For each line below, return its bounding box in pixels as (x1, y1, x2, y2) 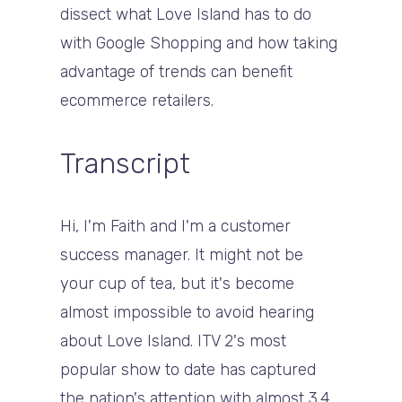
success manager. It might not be (60, 244, 304, 265)
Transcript (60, 145, 191, 180)
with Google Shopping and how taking (60, 32, 338, 53)
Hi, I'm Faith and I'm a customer (60, 215, 292, 236)
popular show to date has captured (60, 359, 317, 380)
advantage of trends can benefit (60, 61, 293, 82)
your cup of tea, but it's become (60, 273, 295, 293)
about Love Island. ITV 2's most (60, 330, 287, 351)
